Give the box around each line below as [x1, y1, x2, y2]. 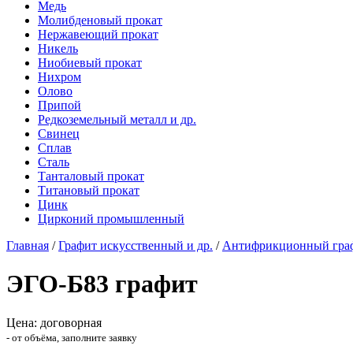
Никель [38, 42, 78, 55]
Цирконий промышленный [38, 212, 184, 225]
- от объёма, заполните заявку [6, 331, 137, 344]
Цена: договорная [6, 315, 102, 329]
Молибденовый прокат [38, 13, 162, 27]
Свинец [38, 127, 80, 140]
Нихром [38, 70, 81, 84]
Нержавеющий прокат [38, 28, 158, 41]
